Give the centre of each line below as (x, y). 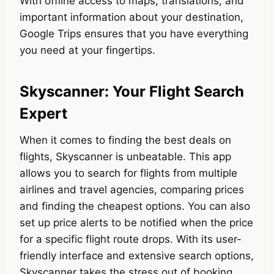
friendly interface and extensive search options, (137, 255)
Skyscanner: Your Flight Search (132, 91)
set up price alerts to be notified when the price (136, 222)
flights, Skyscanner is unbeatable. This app (125, 156)
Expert (43, 113)
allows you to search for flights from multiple (128, 173)
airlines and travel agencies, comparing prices (132, 189)
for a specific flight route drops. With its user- (131, 239)
